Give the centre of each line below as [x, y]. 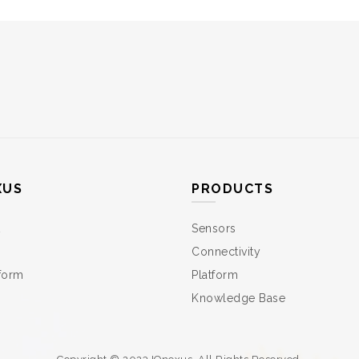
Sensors [214, 228]
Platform [215, 274]
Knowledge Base [238, 298]
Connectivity [226, 251]
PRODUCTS [232, 188]
